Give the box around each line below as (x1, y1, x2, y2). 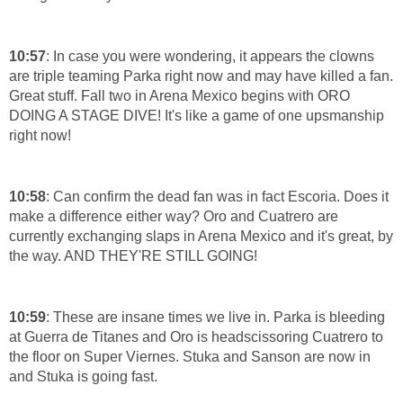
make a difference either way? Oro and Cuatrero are (9, 208, 338, 224)
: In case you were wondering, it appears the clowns (46, 48, 374, 64)
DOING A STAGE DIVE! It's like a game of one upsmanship (9, 107, 384, 123)
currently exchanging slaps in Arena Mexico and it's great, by (9, 228, 393, 244)
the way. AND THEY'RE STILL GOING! (9, 247, 257, 264)
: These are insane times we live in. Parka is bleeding (46, 309, 385, 325)
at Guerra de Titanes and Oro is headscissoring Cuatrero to (9, 328, 383, 345)
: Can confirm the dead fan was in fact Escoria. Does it (46, 188, 389, 204)
